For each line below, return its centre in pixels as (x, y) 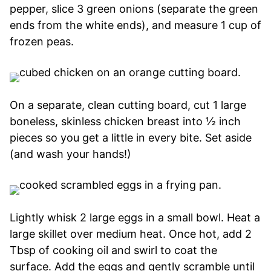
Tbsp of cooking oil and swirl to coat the (113, 250)
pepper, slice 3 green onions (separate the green (134, 8)
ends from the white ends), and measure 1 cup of (135, 25)
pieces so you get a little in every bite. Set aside (131, 137)
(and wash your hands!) (70, 154)
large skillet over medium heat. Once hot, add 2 (131, 233)
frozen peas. (42, 41)
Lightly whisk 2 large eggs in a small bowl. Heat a (135, 217)
